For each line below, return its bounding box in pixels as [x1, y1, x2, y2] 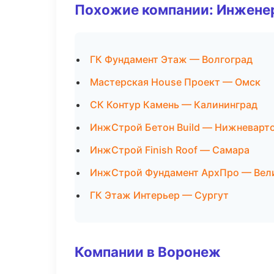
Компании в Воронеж [75, 243, 221, 260]
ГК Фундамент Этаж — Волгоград [90, 53, 253, 65]
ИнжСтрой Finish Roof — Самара [90, 144, 250, 156]
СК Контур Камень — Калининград [90, 98, 257, 111]
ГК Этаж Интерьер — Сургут [90, 189, 229, 201]
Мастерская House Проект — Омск [90, 76, 261, 88]
